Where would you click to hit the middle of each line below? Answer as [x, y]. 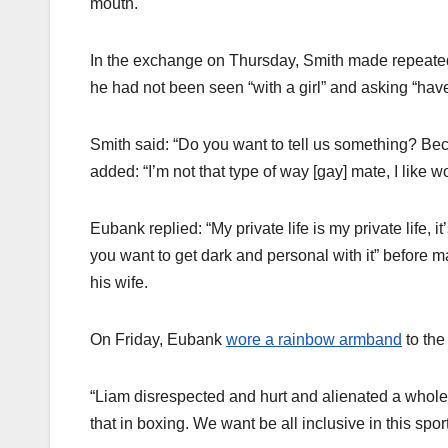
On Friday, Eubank [158, 340]
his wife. [119, 283]
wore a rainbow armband [314, 340]
